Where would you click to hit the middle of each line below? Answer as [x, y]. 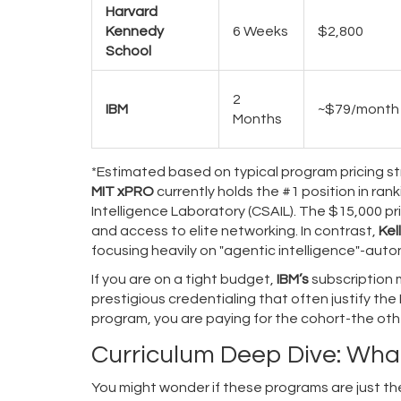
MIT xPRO [123, 191]
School [128, 51]
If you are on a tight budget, [184, 279]
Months [257, 119]
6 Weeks [260, 31]
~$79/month [358, 109]
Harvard [132, 11]
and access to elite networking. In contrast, [235, 230]
